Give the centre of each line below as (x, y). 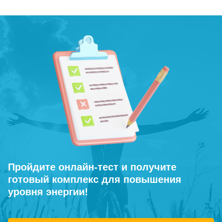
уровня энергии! (48, 192)
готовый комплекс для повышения (95, 179)
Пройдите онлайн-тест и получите (92, 167)
